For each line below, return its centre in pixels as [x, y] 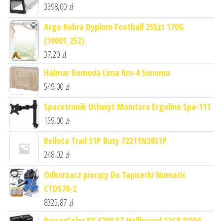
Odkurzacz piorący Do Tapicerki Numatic [115, 175]
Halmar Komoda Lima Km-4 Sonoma [107, 73]
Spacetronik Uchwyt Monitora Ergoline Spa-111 [127, 107]
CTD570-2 [60, 189]
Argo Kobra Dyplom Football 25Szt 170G [114, 27]
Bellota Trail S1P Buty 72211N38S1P [105, 141]
